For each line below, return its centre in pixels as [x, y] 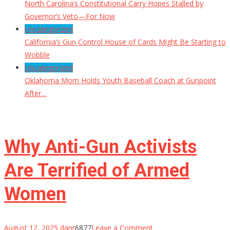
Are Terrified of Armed [97, 171]
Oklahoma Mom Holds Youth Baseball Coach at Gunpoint [120, 81]
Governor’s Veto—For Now [70, 16]
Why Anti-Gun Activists [100, 147]
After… [36, 93]
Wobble [37, 55]
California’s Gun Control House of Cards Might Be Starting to [125, 42]
